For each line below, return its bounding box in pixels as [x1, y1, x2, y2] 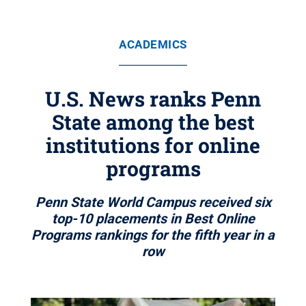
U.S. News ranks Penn [45, 85, 261, 112]
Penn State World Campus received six [35, 194, 271, 210]
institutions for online [46, 132, 260, 158]
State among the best [51, 109, 255, 135]
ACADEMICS [119, 38, 187, 51]
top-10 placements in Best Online [51, 210, 255, 227]
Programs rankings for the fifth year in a [31, 227, 275, 243]
